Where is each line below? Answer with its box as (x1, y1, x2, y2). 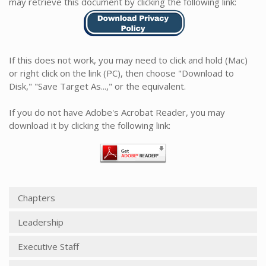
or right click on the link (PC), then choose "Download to (9, 67, 234, 79)
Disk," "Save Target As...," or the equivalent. (9, 80, 186, 92)
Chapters (18, 192, 55, 204)
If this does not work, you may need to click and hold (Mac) (9, 54, 248, 66)
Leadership (18, 216, 64, 228)
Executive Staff (18, 240, 79, 252)
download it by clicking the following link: (9, 119, 170, 131)
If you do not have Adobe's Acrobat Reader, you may (9, 106, 225, 118)
